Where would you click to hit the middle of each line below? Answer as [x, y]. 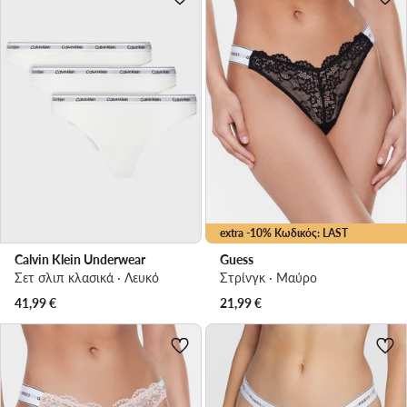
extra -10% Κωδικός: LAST [284, 233]
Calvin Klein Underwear [80, 259]
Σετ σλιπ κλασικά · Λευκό [87, 277]
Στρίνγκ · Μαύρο [268, 277]
